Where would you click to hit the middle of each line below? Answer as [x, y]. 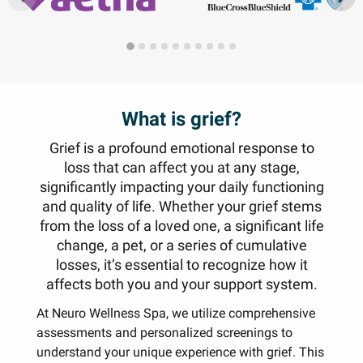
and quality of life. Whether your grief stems [181, 207]
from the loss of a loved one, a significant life [181, 226]
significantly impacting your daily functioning [181, 188]
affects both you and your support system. [181, 285]
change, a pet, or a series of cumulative [181, 246]
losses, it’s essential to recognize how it [181, 265]
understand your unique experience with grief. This [180, 352]
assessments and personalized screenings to [164, 332]
